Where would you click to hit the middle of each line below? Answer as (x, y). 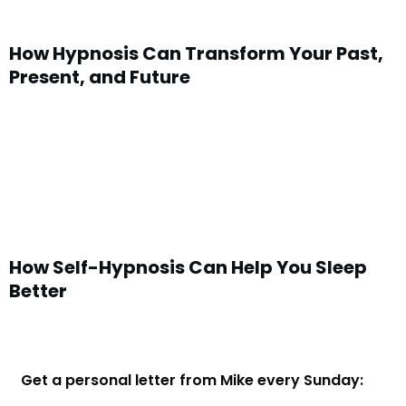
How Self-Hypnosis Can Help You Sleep (188, 267)
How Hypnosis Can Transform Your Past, (196, 53)
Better (38, 291)
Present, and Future (100, 77)
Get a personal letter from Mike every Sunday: (193, 380)
